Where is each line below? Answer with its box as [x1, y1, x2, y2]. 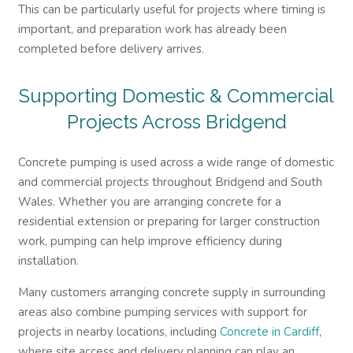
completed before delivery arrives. [17, 41, 204, 57]
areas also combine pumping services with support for [17, 303, 307, 320]
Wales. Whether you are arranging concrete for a [17, 193, 281, 210]
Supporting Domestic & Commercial [19, 84, 334, 107]
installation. [17, 252, 79, 269]
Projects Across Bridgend [66, 110, 287, 133]
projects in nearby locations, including [17, 323, 217, 340]
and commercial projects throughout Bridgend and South [17, 173, 322, 190]
